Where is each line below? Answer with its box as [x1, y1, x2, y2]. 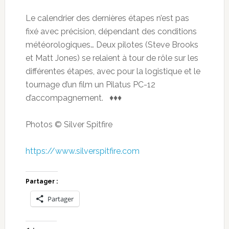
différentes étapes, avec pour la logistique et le [25, 66, 200, 76]
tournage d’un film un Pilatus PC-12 [25, 79, 155, 89]
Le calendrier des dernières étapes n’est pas [25, 13, 189, 23]
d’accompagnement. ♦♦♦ [25, 93, 122, 103]
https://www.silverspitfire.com [25, 146, 140, 156]
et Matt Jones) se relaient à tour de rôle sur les [25, 53, 198, 63]
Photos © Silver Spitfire [25, 119, 112, 129]
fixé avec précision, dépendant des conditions [25, 26, 197, 36]
